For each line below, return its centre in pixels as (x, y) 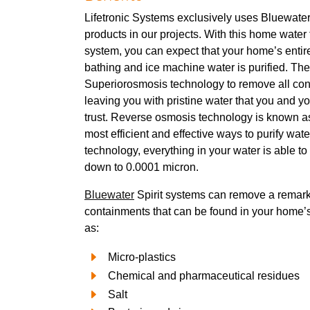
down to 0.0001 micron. (142, 167)
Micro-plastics (142, 257)
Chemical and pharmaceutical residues (204, 275)
